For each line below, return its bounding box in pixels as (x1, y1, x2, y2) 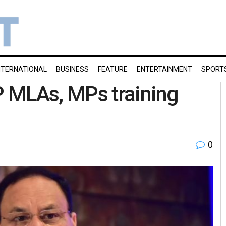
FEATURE (98, 65, 128, 73)
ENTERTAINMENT (137, 65, 192, 73)
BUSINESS (56, 65, 89, 73)
